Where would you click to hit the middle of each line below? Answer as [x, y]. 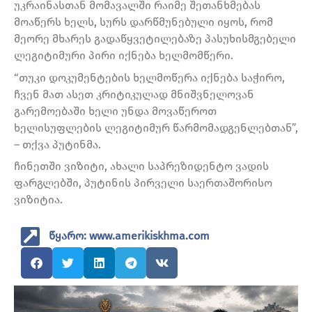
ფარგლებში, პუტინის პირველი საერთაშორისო [143, 183]
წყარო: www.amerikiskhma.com [129, 236]
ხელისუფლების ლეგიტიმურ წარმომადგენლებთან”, [156, 127]
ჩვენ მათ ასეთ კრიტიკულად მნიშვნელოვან [134, 94]
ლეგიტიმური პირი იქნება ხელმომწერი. [124, 56]
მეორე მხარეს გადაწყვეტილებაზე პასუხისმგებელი [155, 39]
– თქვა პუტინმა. [57, 144]
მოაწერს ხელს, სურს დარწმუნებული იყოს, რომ [143, 22]
